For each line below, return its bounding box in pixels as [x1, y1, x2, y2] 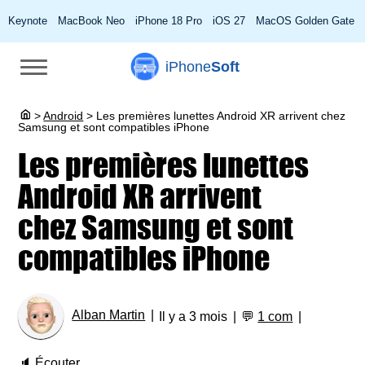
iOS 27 [213, 15, 245, 27]
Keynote [8, 15, 47, 27]
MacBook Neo [58, 15, 125, 27]
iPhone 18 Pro [135, 15, 202, 27]
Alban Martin [72, 308, 146, 323]
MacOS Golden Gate [256, 15, 354, 27]
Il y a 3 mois [159, 309, 228, 323]
